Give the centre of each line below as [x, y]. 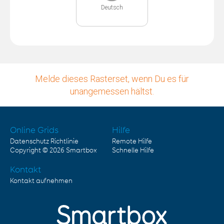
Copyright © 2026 [38, 150]
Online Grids [34, 130]
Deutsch [112, 7]
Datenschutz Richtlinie [44, 141]
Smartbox [81, 150]
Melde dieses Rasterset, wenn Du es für [112, 78]
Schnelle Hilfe [133, 150]
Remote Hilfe [132, 141]
